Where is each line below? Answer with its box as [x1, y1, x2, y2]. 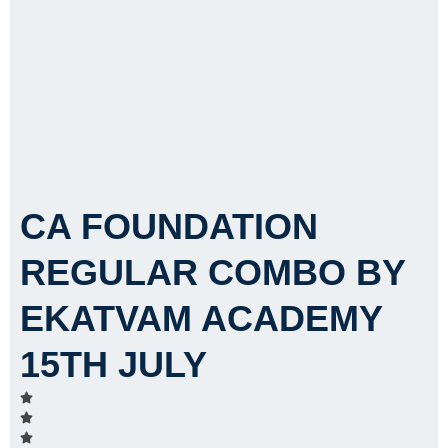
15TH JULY [20, 344, 207, 386]
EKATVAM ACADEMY [20, 298, 382, 340]
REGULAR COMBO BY [20, 252, 405, 294]
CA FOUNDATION [20, 206, 318, 248]
